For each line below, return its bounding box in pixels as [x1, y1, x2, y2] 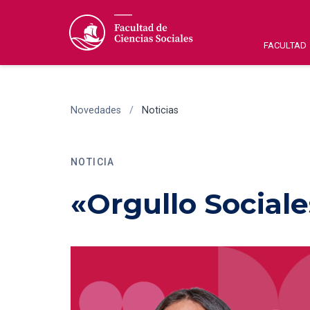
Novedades [71, 104, 121, 116]
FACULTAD [264, 39, 307, 51]
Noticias [142, 104, 179, 116]
